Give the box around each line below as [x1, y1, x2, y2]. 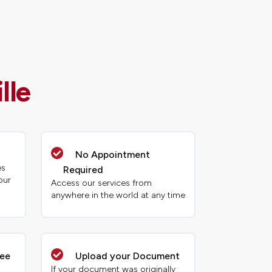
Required [63, 164, 103, 176]
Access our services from [50, 178, 152, 189]
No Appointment [75, 149, 150, 161]
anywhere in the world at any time [50, 190, 185, 201]
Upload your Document [75, 250, 180, 262]
